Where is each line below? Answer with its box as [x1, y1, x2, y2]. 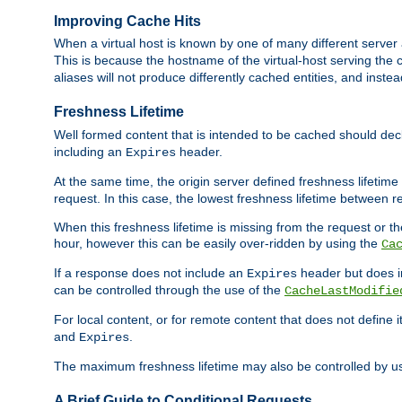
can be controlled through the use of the [54, 282, 284, 297]
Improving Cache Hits [54, 13, 201, 30]
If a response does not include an [54, 265, 247, 280]
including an [54, 144, 126, 159]
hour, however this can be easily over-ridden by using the [54, 235, 381, 250]
